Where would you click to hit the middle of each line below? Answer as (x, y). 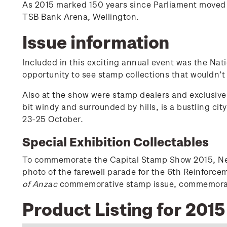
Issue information (96, 41)
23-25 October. (53, 119)
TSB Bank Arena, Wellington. (81, 16)
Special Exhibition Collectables (116, 141)
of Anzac (40, 184)
